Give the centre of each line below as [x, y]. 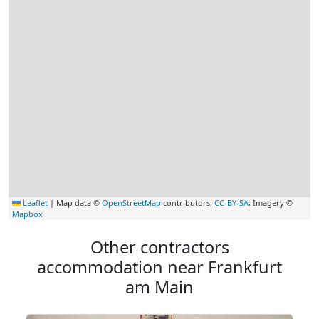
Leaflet [34, 203]
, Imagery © [271, 203]
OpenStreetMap [131, 203]
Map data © [78, 203]
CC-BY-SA [231, 203]
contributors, [188, 203]
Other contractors [159, 247]
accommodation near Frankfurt [159, 267]
